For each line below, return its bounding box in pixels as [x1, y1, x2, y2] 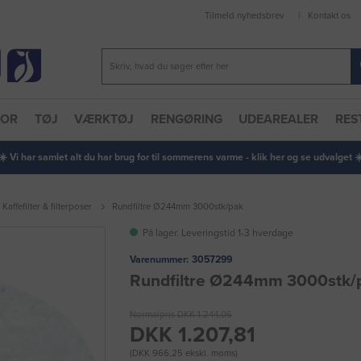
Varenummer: [130, 253, 189, 265]
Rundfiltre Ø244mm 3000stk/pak [112, 201, 243, 213]
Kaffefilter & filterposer [2, 201, 92, 213]
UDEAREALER [239, 112, 319, 127]
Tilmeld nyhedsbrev [205, 10, 285, 22]
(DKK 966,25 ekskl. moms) [130, 348, 238, 359]
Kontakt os [307, 10, 351, 22]
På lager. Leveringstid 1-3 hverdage [143, 226, 294, 239]
